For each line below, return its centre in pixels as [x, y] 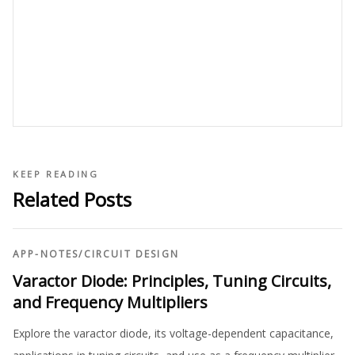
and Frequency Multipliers [110, 302]
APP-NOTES [46, 254]
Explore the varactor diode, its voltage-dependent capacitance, [173, 333]
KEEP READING [56, 174]
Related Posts [72, 199]
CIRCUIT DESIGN [131, 254]
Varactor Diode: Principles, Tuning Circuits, [172, 281]
